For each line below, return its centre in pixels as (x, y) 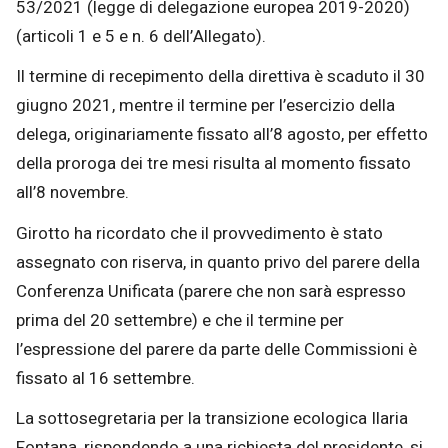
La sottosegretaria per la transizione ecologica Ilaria (212, 419)
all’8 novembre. (74, 193)
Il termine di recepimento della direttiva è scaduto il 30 (220, 77)
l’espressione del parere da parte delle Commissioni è (216, 349)
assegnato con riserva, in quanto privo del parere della (218, 262)
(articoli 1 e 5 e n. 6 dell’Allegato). (141, 36)
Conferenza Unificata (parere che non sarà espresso (211, 291)
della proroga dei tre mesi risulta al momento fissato (213, 164)
